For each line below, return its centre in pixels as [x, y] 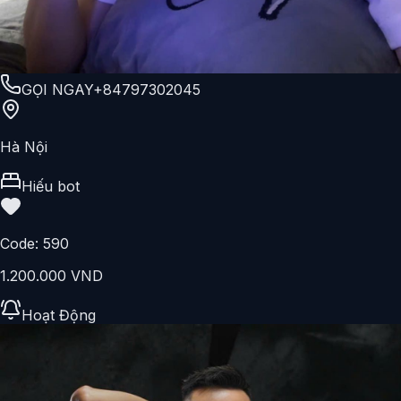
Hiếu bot [51, 187]
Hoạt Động [59, 316]
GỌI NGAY [57, 90]
